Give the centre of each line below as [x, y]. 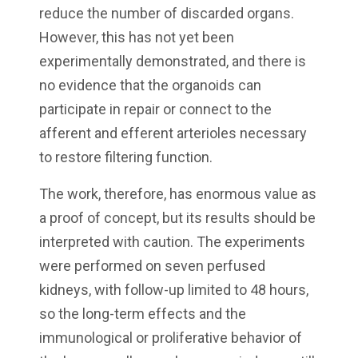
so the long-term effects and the [143, 314]
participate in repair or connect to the [155, 109]
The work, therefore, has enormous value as [178, 194]
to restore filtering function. [126, 157]
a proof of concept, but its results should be [177, 218]
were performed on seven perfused [152, 266]
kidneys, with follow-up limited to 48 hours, [174, 290]
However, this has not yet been [137, 38]
